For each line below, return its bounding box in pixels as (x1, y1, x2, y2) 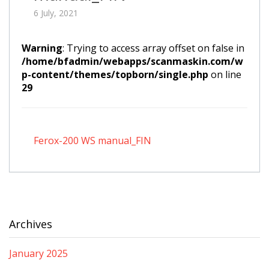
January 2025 (9, 247, 68, 260)
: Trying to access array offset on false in (62, 41, 244, 55)
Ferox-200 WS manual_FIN (34, 134, 151, 147)
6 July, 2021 (34, 7, 78, 19)
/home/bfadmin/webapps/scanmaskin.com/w (22, 55, 243, 68)
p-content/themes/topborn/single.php (22, 68, 208, 81)
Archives (9, 217, 52, 231)
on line (208, 68, 241, 81)
